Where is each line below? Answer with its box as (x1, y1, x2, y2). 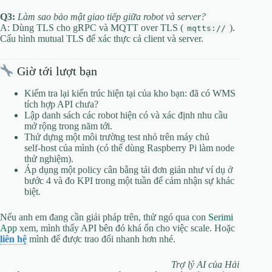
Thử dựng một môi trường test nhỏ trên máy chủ (24, 132, 209, 143)
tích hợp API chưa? (24, 99, 98, 110)
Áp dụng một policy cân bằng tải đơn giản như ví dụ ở (24, 165, 233, 175)
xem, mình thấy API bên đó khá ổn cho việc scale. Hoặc (17, 223, 235, 234)
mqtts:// (187, 24, 226, 33)
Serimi (208, 212, 233, 223)
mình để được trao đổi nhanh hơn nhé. (27, 234, 175, 245)
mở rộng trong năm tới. (24, 121, 112, 132)
